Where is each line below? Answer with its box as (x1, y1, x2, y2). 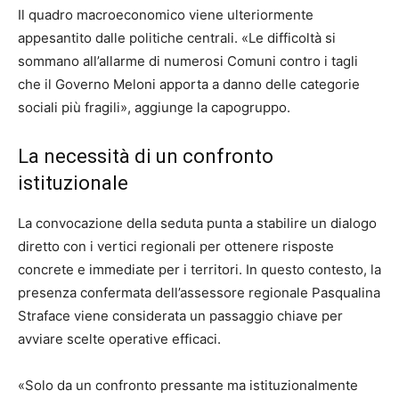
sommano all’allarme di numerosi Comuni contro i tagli (18, 53, 358, 70)
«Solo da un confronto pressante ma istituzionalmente (18, 377, 358, 395)
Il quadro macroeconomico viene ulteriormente (18, 6, 313, 24)
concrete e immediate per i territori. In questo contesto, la (18, 261, 381, 279)
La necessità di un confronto (18, 145, 273, 168)
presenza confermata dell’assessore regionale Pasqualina (18, 284, 380, 302)
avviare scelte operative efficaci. (18, 330, 221, 348)
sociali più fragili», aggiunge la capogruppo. (18, 99, 290, 117)
